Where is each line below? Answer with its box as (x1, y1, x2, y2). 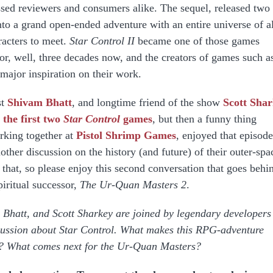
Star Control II (69, 35, 135, 47)
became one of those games (135, 35, 260, 47)
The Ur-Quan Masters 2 (80, 179, 186, 191)
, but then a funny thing (152, 113, 257, 125)
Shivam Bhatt (7, 96, 72, 108)
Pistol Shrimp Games (76, 129, 176, 141)
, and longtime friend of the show (72, 96, 223, 108)
